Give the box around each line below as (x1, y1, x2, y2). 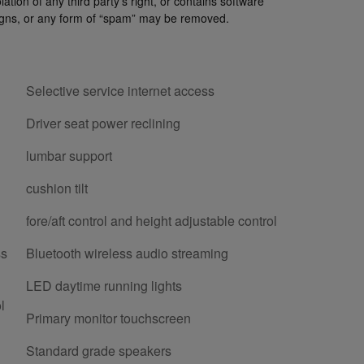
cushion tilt (26, 178, 88, 197)
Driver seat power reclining (26, 113, 180, 132)
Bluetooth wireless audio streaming (26, 243, 228, 262)
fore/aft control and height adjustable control (26, 210, 277, 230)
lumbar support (26, 145, 112, 165)
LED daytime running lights (26, 275, 182, 295)
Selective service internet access (26, 80, 214, 100)
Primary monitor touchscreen (26, 308, 191, 327)
